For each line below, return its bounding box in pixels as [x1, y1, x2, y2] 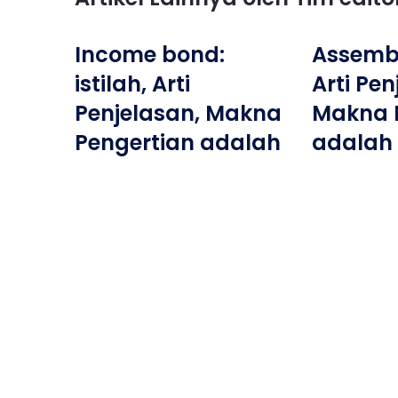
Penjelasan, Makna [75, 98, 282, 128]
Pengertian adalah [75, 127, 281, 157]
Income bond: [75, 39, 225, 69]
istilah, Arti [75, 68, 190, 99]
